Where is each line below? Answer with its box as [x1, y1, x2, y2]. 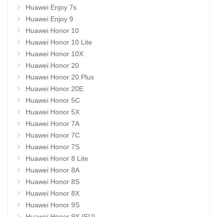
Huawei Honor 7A [26, 120, 79, 127]
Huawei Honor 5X [26, 108, 79, 116]
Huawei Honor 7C [26, 131, 80, 139]
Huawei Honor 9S [26, 201, 79, 209]
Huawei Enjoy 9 [26, 15, 73, 23]
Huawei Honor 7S [26, 143, 79, 151]
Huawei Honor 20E [26, 85, 83, 93]
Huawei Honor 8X [26, 189, 79, 197]
